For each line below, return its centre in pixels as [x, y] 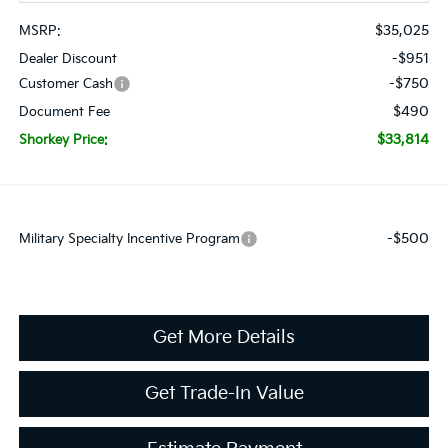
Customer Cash [65, 83]
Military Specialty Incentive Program [129, 238]
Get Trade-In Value [224, 393]
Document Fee [64, 111]
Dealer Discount [67, 58]
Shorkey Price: [63, 139]
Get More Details [224, 337]
